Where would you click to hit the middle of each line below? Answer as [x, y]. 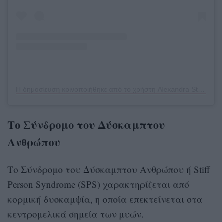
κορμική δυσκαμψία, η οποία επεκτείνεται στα [105, 199]
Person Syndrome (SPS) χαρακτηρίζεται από [98, 184]
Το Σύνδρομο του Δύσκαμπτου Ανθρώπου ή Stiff [109, 169]
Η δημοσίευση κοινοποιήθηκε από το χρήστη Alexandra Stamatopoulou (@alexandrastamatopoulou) [201, 89]
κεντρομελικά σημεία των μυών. [76, 214]
